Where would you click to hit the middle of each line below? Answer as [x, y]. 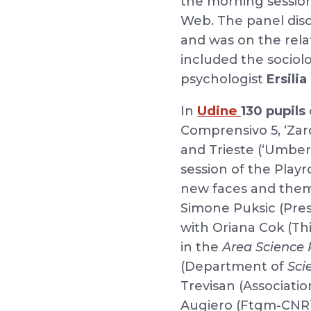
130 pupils [274, 111]
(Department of [234, 267]
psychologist [224, 79]
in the [202, 247]
